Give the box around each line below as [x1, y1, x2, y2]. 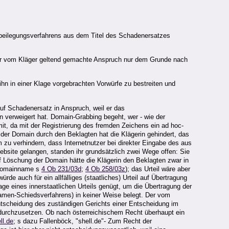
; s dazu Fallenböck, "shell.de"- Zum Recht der [13, 217, 152, 225]
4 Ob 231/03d [41, 165, 81, 173]
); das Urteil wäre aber [125, 165, 190, 173]
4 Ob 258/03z [85, 165, 125, 173]
